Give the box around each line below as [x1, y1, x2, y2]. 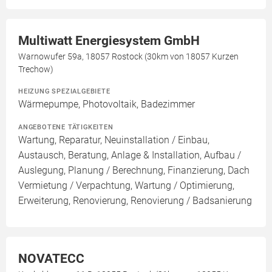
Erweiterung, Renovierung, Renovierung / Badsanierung [18, 195, 252, 206]
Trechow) [18, 64, 53, 74]
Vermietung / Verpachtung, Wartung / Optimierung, [18, 180, 234, 191]
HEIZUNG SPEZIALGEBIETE [18, 87, 110, 95]
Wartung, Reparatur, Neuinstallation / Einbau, [18, 134, 209, 146]
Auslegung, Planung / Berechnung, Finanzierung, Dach [18, 165, 250, 176]
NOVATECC [18, 251, 84, 266]
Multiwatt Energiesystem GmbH [18, 33, 200, 48]
